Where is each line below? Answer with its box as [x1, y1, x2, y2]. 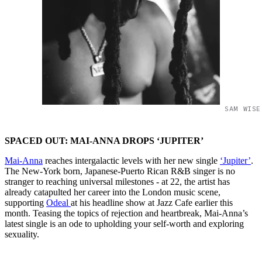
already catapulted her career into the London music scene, [5, 187, 220, 197]
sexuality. [5, 229, 39, 239]
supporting [5, 197, 46, 208]
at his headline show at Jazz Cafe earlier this [71, 197, 233, 208]
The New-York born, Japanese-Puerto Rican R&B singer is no [5, 166, 235, 176]
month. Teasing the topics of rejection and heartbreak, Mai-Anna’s [5, 208, 248, 218]
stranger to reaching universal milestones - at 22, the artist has [5, 176, 230, 187]
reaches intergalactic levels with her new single [43, 155, 220, 166]
